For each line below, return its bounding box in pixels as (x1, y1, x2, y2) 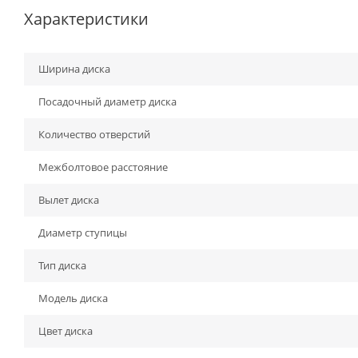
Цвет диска (38, 324, 93, 338)
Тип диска (38, 258, 86, 272)
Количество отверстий (38, 127, 150, 141)
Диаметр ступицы (38, 225, 127, 240)
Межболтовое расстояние (38, 160, 168, 174)
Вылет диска (38, 193, 99, 207)
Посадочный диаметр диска (38, 94, 177, 109)
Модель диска (38, 291, 108, 305)
